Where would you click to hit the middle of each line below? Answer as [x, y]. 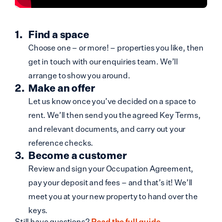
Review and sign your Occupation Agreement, [111, 168]
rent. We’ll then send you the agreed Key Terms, [114, 115]
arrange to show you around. [79, 75]
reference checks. [61, 143]
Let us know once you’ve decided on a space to [112, 101]
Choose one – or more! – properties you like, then [116, 48]
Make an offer [62, 88]
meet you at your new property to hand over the [113, 196]
